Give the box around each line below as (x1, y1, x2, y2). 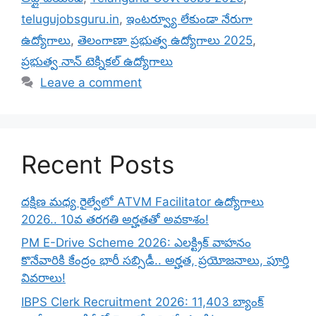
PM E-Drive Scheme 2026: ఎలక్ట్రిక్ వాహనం (21, 236, 251, 250)
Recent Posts (21, 149, 174, 179)
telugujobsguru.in (21, 11, 119, 26)
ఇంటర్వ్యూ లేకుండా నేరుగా (126, 11, 253, 26)
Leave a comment (40, 75, 142, 90)
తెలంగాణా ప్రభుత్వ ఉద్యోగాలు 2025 (78, 32, 253, 47)
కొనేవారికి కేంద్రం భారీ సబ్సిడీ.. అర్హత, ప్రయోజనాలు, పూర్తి (21, 253, 289, 268)
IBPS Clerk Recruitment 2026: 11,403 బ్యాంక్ (21, 294, 264, 309)
